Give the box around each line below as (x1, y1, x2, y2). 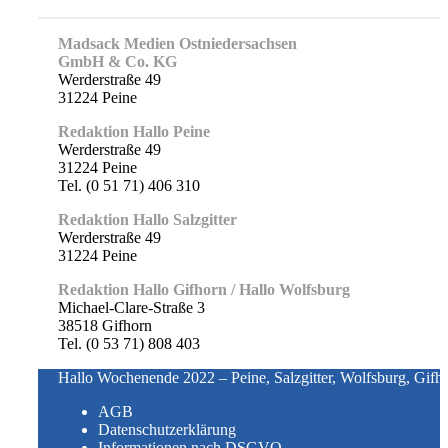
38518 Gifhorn (58, 316, 152, 334)
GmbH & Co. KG (58, 52, 177, 70)
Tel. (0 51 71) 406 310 (58, 176, 200, 194)
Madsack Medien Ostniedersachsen (58, 34, 297, 52)
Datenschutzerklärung (98, 420, 236, 438)
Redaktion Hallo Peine (58, 122, 210, 140)
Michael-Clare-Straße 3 (58, 298, 205, 316)
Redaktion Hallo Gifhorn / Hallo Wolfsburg (58, 280, 350, 298)
